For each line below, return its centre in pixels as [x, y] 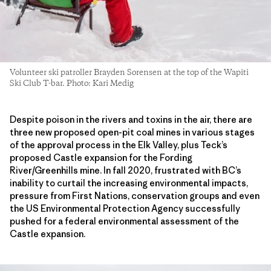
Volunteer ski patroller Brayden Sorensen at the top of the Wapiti [129, 72]
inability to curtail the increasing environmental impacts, [129, 183]
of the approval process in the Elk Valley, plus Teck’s [119, 145]
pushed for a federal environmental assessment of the [124, 221]
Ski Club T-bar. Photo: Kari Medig [72, 83]
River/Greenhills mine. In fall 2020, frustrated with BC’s [126, 170]
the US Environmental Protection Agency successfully [125, 208]
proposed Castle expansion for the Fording [101, 157]
